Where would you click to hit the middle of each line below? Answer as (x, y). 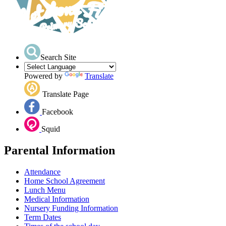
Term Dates (43, 217)
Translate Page (66, 94)
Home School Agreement (65, 181)
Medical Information (57, 199)
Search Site (58, 57)
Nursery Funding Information (71, 208)
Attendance (42, 172)
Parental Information (60, 150)
